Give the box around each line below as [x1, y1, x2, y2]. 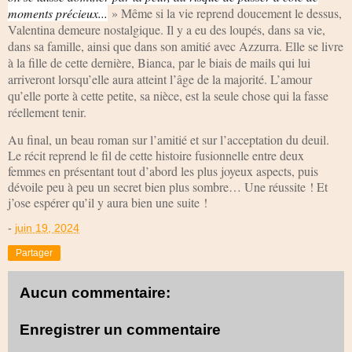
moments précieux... [8, 4, 108, 21]
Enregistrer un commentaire [20, 321, 221, 339]
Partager [16, 247, 53, 258]
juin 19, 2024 [15, 221, 79, 234]
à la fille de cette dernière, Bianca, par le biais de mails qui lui [8, 53, 310, 71]
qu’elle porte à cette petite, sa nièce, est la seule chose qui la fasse [8, 86, 328, 104]
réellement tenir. [8, 103, 86, 120]
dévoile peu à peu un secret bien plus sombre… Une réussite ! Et [8, 178, 328, 195]
